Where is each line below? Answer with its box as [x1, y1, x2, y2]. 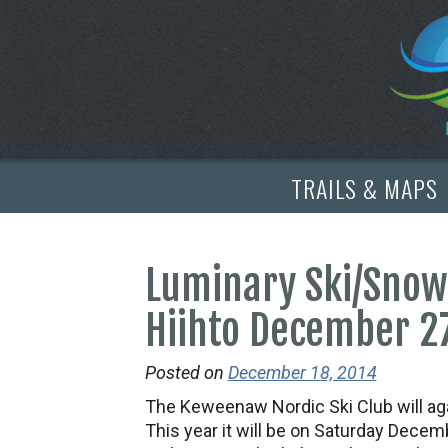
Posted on [144, 362, 224, 383]
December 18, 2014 [227, 362, 377, 383]
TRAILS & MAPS [290, 169, 438, 206]
